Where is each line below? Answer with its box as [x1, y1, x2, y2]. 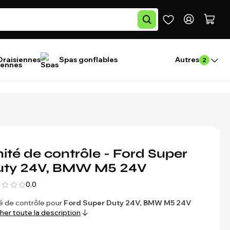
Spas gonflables [59, 55, 118, 64]
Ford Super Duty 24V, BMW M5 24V [64, 198, 191, 207]
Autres [175, 55, 199, 64]
